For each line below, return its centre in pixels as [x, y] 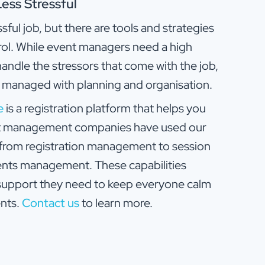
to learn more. [116, 203]
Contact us [51, 203]
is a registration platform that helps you [105, 108]
